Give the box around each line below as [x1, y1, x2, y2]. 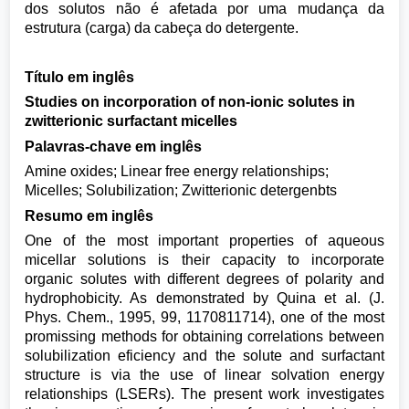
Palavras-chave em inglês [25, 138, 203, 154]
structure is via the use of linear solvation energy [25, 367, 384, 383]
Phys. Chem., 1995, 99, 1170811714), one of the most [25, 309, 384, 326]
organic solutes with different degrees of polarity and [25, 271, 384, 288]
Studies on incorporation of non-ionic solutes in [25, 94, 356, 110]
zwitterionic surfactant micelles [25, 113, 238, 130]
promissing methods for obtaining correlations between [25, 329, 384, 345]
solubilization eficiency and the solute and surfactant [25, 348, 384, 364]
